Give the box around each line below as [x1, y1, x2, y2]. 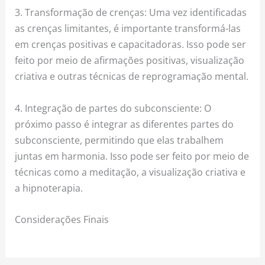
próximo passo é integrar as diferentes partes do [15, 117, 234, 131]
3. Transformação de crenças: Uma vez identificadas [15, 5, 247, 20]
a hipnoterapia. [15, 180, 83, 195]
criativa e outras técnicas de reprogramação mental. [15, 69, 249, 83]
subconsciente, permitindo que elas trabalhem [15, 132, 224, 147]
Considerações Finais [15, 212, 109, 226]
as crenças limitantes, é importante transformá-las [15, 21, 241, 35]
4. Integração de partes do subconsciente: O [15, 101, 212, 115]
